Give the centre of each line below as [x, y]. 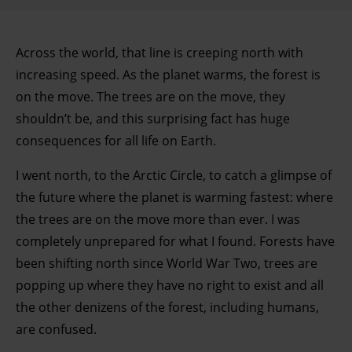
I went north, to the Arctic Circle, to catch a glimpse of [174, 175]
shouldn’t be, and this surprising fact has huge [153, 118]
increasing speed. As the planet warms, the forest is [168, 74]
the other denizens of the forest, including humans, [167, 307]
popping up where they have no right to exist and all [170, 285]
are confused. [56, 329]
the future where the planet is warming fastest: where [174, 197]
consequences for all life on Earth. [116, 140]
